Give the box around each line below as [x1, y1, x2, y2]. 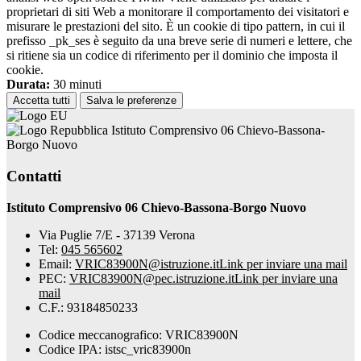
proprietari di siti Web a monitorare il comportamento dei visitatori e [6, 5, 349, 19]
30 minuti [50, 77, 102, 92]
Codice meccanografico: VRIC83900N [39, 327, 239, 342]
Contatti [6, 167, 61, 185]
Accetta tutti [13, 94, 70, 107]
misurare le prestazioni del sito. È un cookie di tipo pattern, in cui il [6, 19, 345, 34]
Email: [39, 256, 75, 271]
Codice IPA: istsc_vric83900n [39, 342, 191, 356]
